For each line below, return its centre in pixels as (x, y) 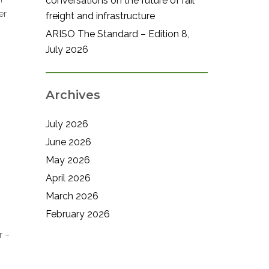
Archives (73, 95)
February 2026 (78, 214)
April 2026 (68, 178)
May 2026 (68, 160)
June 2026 (68, 142)
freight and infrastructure (100, 16)
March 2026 (72, 196)
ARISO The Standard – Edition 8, (117, 34)
